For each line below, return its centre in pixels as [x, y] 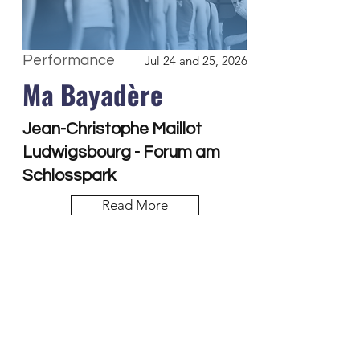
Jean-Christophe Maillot [112, 129]
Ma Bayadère [93, 94]
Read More [135, 205]
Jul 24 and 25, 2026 [196, 61]
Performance [69, 60]
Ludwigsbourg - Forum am [121, 152]
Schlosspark [69, 176]
